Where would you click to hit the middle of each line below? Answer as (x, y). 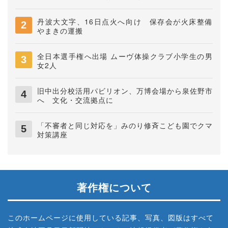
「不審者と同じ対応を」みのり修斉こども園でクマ (125, 125)
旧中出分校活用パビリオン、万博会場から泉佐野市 (125, 90)
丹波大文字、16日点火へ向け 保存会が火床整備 (125, 21)
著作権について (114, 187)
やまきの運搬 (60, 30)
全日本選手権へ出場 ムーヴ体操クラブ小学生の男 (125, 56)
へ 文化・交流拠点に (75, 99)
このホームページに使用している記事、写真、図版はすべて (111, 217)
